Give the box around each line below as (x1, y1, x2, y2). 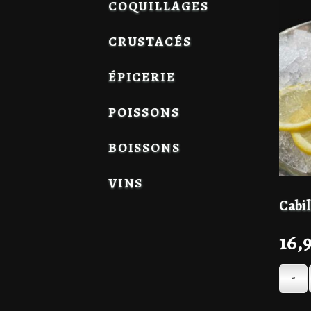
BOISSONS (108, 138, 180, 157)
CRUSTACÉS (108, 33, 192, 51)
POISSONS (108, 103, 180, 121)
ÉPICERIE (108, 67, 176, 86)
